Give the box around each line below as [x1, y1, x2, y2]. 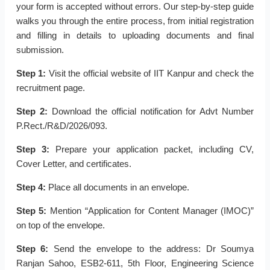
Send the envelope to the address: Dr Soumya [48, 243, 254, 254]
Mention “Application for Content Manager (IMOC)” [46, 206, 254, 216]
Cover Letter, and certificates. [16, 159, 131, 169]
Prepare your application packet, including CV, [49, 144, 254, 155]
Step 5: [16, 206, 47, 216]
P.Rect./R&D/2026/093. [16, 121, 107, 131]
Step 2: [16, 106, 48, 117]
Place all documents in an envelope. [45, 182, 189, 193]
